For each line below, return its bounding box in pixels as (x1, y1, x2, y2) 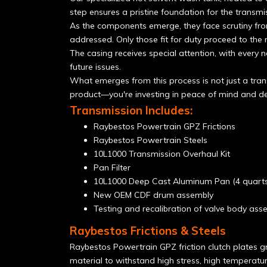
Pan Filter (94, 162, 131, 173)
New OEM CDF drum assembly (94, 190, 213, 200)
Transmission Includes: (70, 103, 193, 117)
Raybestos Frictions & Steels (70, 223, 226, 238)
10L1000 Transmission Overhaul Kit (94, 148, 230, 159)
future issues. (70, 61, 121, 72)
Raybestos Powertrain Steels (94, 135, 207, 145)
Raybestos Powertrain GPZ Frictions (94, 121, 235, 132)
